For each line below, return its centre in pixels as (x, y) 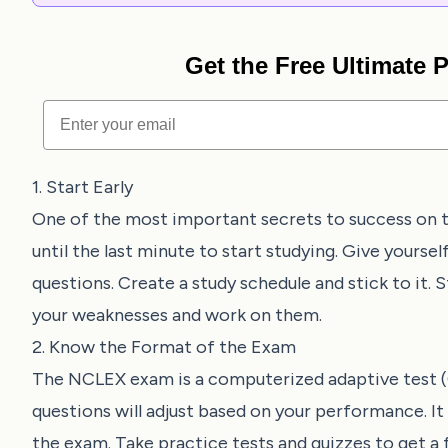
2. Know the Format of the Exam (164, 346)
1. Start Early (82, 186)
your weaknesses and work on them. (177, 314)
